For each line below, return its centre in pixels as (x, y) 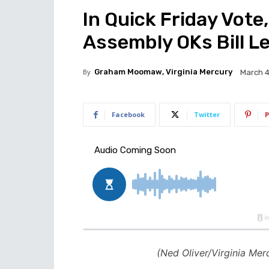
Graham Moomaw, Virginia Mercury (163, 72)
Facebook (128, 114)
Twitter (207, 114)
